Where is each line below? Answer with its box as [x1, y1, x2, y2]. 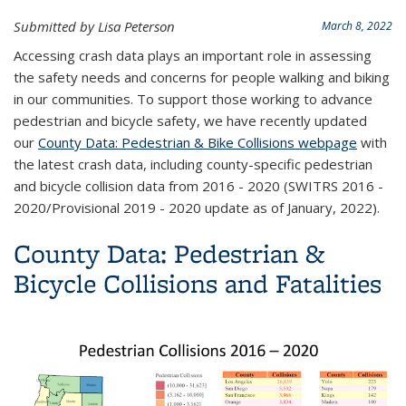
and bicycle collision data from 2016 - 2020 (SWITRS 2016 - [14, 176, 383, 195]
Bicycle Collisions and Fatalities [14, 265, 382, 301]
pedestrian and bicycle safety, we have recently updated [14, 111, 367, 130]
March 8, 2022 [322, 18, 392, 34]
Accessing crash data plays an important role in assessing [14, 45, 372, 64]
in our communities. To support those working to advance [14, 89, 372, 108]
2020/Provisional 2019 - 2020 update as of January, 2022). [14, 198, 383, 217]
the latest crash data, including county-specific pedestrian [14, 154, 372, 173]
